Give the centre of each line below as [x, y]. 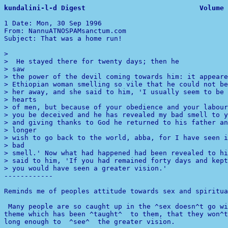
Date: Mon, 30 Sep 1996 [59, 23]
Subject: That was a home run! [63, 38]
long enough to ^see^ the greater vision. [92, 222]
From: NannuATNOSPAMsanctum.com [65, 31]
